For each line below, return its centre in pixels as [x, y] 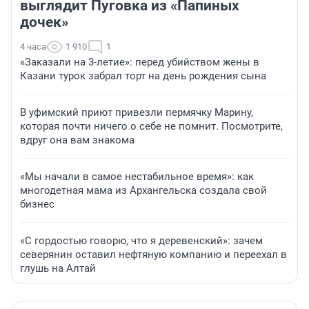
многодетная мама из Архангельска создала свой [143, 191]
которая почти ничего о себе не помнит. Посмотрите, [151, 127]
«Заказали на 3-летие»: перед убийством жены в [140, 62]
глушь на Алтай [58, 269]
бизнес [37, 205]
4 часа [33, 47]
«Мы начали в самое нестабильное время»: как [137, 177]
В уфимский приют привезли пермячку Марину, [137, 113]
